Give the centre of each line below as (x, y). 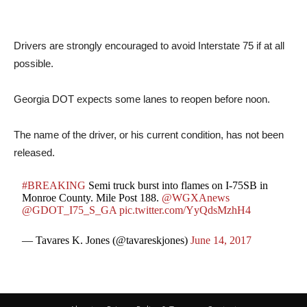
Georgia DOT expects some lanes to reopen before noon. (142, 99)
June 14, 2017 (221, 241)
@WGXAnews (196, 198)
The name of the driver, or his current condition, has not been (149, 135)
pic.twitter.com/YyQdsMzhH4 (185, 210)
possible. (34, 64)
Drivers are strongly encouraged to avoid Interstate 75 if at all (149, 46)
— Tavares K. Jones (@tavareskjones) (107, 241)
